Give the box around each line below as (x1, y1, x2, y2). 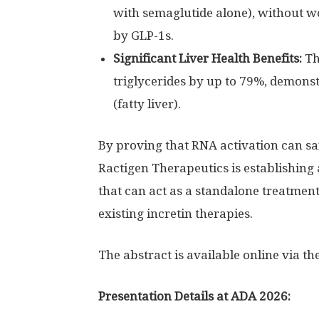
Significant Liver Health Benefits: (113, 51, 302, 66)
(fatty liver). (113, 97, 181, 111)
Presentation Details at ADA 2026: (98, 289, 291, 303)
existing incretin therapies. (98, 206, 253, 221)
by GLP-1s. (113, 28, 174, 43)
